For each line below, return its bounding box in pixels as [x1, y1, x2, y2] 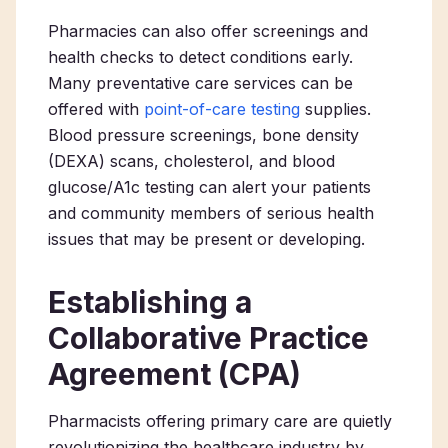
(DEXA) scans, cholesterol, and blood [48, 151, 335, 171]
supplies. [300, 99, 371, 119]
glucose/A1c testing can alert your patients [48, 177, 371, 197]
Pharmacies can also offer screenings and [48, 21, 368, 41]
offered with [48, 99, 144, 119]
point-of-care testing [144, 99, 300, 119]
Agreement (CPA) [48, 356, 315, 392]
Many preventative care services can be [48, 73, 353, 93]
